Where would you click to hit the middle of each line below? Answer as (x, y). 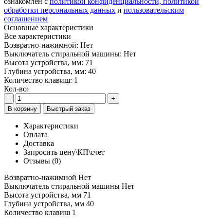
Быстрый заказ (69, 109)
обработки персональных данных (60, 10)
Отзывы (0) (42, 161)
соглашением (26, 18)
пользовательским (154, 10)
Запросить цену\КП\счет (64, 152)
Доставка (39, 143)
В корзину (22, 109)
